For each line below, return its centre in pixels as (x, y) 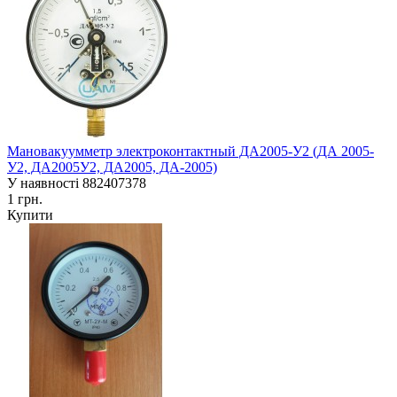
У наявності (43, 183)
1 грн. (25, 199)
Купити (30, 215)
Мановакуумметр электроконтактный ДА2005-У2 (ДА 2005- (191, 152)
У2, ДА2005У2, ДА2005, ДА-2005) (112, 167)
